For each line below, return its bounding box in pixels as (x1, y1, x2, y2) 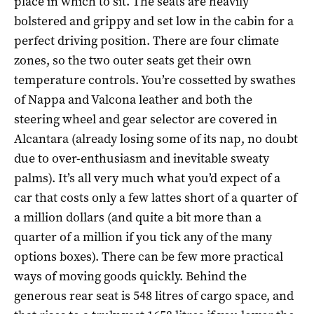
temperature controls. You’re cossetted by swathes (14, 71, 296, 88)
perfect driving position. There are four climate (14, 32, 279, 49)
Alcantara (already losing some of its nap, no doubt (14, 130, 298, 147)
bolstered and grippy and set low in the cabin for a (14, 12, 294, 29)
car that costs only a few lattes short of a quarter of (14, 189, 297, 206)
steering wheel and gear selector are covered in (14, 110, 278, 128)
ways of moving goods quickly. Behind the (14, 267, 247, 285)
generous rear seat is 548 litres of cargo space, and (14, 287, 294, 304)
